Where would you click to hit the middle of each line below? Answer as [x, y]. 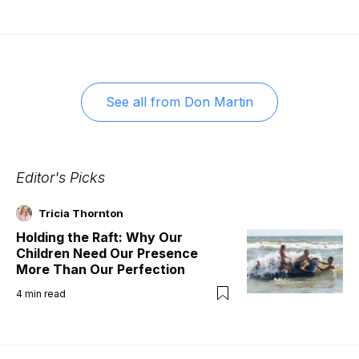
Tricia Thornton [81, 213]
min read [45, 293]
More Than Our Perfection [101, 269]
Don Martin [219, 101]
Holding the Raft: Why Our [99, 237]
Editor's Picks [61, 177]
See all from [143, 101]
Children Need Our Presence [107, 253]
